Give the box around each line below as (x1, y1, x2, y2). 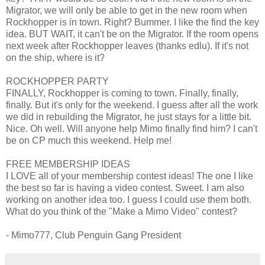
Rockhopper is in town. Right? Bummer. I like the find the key (6, 17, 259, 28)
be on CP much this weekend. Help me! (6, 135, 172, 146)
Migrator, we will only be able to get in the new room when (6, 5, 247, 16)
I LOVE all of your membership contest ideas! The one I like (6, 171, 253, 182)
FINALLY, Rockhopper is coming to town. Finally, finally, (6, 88, 238, 99)
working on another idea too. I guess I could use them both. (6, 195, 251, 205)
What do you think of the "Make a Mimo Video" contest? (6, 206, 237, 217)
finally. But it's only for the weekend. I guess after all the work (6, 100, 258, 111)
